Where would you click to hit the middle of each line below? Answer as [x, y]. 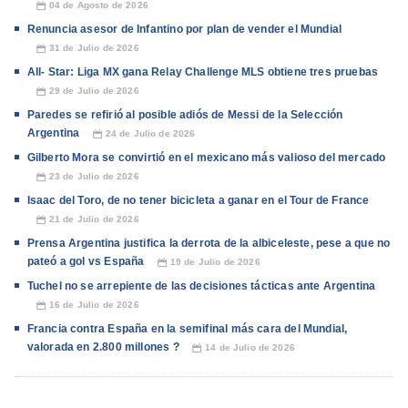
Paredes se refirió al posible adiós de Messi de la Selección [185, 115]
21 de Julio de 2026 [94, 219]
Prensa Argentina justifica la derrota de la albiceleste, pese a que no [209, 244]
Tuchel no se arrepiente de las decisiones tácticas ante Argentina [201, 286]
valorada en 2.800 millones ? [103, 347]
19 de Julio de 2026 [215, 262]
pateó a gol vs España [86, 262]
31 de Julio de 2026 [94, 48]
